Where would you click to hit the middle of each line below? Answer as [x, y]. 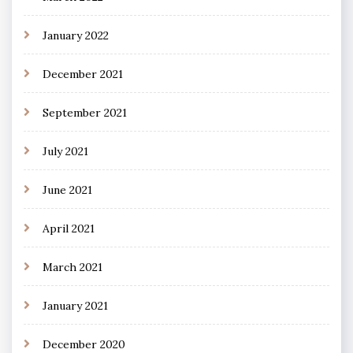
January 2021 [75, 305]
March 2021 [72, 267]
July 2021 [65, 151]
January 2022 [76, 35]
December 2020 [84, 344]
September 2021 [85, 112]
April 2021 [69, 228]
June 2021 [67, 190]
